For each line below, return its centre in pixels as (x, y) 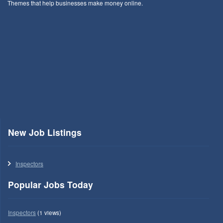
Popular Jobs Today (51, 185)
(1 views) (49, 213)
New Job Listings (45, 132)
